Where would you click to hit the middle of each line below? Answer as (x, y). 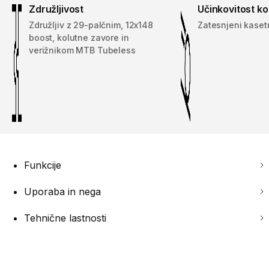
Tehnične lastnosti (65, 218)
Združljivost (56, 9)
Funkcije (43, 165)
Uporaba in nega (62, 192)
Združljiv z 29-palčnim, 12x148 (91, 25)
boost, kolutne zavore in (79, 38)
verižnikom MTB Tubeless (82, 50)
